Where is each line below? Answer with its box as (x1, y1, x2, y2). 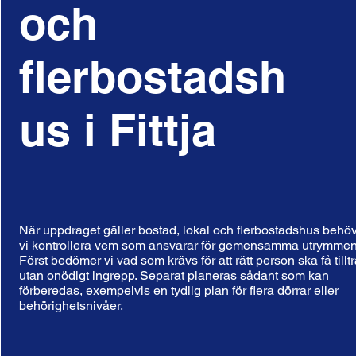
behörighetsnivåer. (19, 298, 124, 313)
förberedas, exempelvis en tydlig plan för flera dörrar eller (19, 283, 339, 298)
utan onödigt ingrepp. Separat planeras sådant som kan (19, 268, 330, 283)
